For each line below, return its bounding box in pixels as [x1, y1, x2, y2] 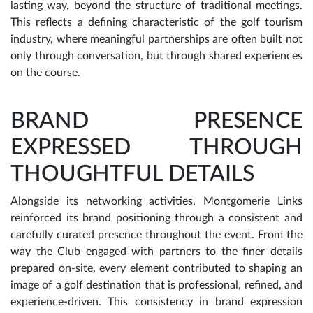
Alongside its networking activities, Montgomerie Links [10, 195, 303, 207]
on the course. [10, 66, 80, 78]
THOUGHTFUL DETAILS [10, 162, 254, 185]
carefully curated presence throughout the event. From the [10, 228, 303, 240]
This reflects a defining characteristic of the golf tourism [10, 16, 303, 28]
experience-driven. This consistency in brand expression [10, 296, 303, 307]
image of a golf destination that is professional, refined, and [10, 279, 303, 291]
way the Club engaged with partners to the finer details [10, 245, 303, 257]
